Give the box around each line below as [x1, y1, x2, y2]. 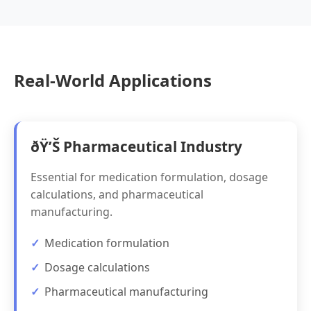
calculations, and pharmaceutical [31, 187, 203, 202]
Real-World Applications [14, 69, 212, 92]
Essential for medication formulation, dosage [31, 169, 268, 185]
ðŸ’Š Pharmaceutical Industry [31, 137, 242, 156]
